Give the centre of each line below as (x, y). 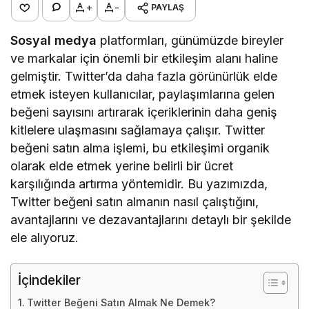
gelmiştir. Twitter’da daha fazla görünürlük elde (144, 76)
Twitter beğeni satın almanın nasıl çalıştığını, (135, 201)
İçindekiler (49, 280)
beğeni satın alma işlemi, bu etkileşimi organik (140, 148)
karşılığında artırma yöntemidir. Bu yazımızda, (139, 183)
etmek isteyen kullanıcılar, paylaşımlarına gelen (143, 94)
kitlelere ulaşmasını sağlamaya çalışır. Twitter (138, 130)
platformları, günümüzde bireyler (190, 40)
